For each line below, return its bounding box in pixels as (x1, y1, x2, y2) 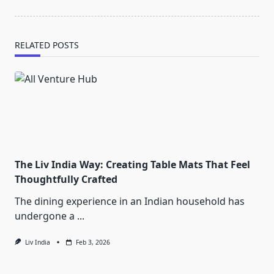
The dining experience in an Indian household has (15, 194, 245, 209)
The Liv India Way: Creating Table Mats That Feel (15, 158, 250, 172)
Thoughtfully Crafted (15, 172, 117, 187)
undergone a (15, 209, 75, 223)
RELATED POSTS (15, 39, 79, 51)
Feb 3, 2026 (75, 238, 110, 247)
